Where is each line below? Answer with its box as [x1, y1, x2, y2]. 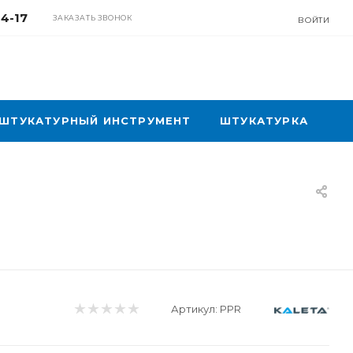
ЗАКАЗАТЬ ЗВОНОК [53, 13, 132, 22]
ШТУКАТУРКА [220, 114, 308, 127]
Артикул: [171, 303, 217, 315]
